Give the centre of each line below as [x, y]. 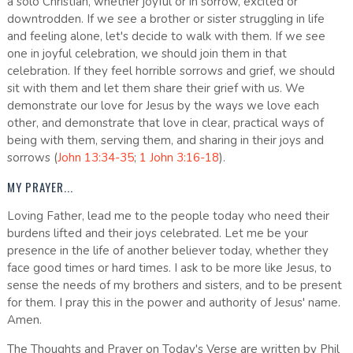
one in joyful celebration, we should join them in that [147, 54]
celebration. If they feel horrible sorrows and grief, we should [171, 71]
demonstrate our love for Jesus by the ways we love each [163, 106]
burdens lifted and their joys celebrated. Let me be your [157, 234]
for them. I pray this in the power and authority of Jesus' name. [173, 303]
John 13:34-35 [95, 158]
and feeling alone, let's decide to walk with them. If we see [166, 37]
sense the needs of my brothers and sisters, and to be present [174, 286]
